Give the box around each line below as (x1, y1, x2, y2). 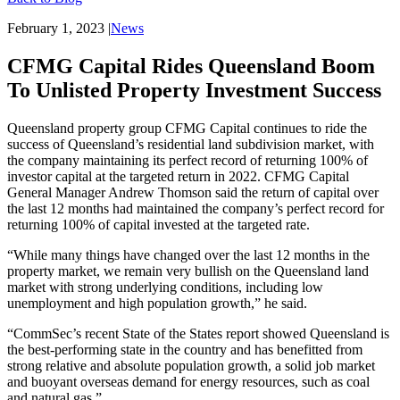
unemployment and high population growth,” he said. (7, 295, 307, 311)
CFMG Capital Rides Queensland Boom (7, 54, 375, 78)
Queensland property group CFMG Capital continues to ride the (7, 120, 367, 136)
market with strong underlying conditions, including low (7, 279, 323, 295)
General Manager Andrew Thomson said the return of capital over (7, 184, 379, 200)
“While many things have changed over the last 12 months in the (7, 246, 370, 262)
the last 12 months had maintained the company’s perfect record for (7, 200, 384, 216)
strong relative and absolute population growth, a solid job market (7, 357, 375, 373)
